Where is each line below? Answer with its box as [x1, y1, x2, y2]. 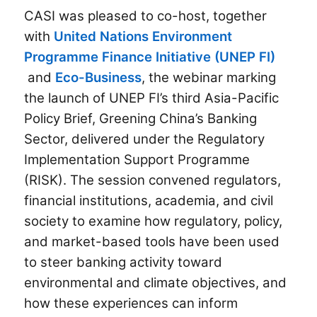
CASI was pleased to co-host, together [24, 7, 267, 24]
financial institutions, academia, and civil [24, 192, 274, 209]
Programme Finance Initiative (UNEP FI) [24, 48, 276, 65]
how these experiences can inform [24, 294, 238, 311]
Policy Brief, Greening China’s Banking [24, 110, 258, 127]
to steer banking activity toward [24, 253, 223, 270]
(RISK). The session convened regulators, [24, 171, 282, 188]
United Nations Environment [54, 28, 233, 45]
